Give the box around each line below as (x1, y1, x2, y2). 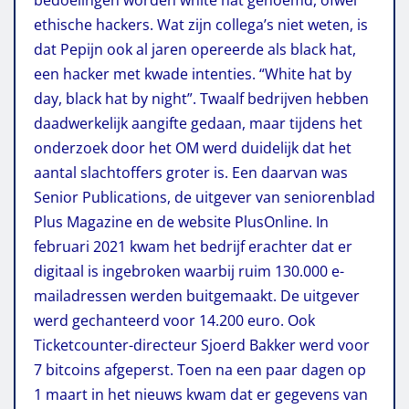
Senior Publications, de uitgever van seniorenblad (34, 186, 375, 207)
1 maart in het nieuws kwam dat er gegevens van (34, 383, 368, 404)
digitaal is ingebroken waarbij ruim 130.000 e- (34, 260, 344, 281)
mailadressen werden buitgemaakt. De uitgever (34, 285, 360, 306)
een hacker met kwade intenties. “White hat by (34, 63, 351, 84)
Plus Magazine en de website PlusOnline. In (34, 211, 329, 232)
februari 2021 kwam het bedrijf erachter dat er (34, 236, 352, 257)
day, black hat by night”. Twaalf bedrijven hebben (34, 88, 369, 109)
